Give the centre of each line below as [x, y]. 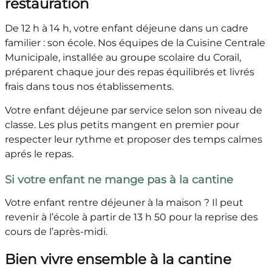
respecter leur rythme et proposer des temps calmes [133, 140]
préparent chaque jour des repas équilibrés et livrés [129, 72]
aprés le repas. [40, 154]
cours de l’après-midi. [57, 232]
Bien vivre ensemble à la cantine [118, 260]
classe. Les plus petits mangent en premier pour [122, 125]
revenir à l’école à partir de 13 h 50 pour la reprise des [131, 217]
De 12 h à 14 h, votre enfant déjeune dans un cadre [126, 29]
